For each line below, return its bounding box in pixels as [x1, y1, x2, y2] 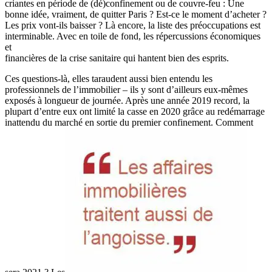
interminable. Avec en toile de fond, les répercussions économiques [5, 30, 260, 41]
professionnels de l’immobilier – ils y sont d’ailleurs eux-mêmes [5, 84, 248, 95]
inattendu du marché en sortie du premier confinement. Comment [5, 117, 253, 127]
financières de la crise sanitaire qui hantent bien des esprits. [5, 52, 229, 63]
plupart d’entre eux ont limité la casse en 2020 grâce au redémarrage [5, 106, 265, 117]
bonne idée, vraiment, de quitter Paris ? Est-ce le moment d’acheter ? [5, 8, 267, 19]
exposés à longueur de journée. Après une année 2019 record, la [5, 95, 250, 106]
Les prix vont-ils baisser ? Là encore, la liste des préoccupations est [5, 19, 260, 30]
